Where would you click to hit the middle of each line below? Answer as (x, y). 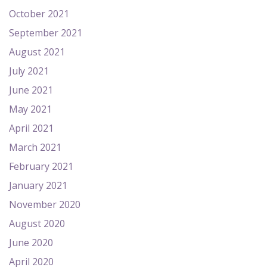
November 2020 (45, 204)
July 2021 (29, 71)
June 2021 (31, 90)
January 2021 (38, 185)
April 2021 (31, 128)
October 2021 (39, 14)
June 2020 (31, 243)
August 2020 (37, 223)
